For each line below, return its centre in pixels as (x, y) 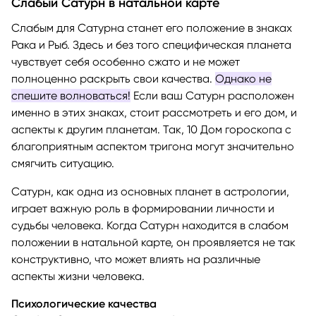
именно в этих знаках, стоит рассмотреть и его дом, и (154, 112)
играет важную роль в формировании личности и (143, 208)
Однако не (243, 78)
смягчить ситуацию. (63, 163)
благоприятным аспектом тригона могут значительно (153, 146)
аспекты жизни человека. (78, 276)
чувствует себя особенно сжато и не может (126, 61)
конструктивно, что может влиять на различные (136, 259)
